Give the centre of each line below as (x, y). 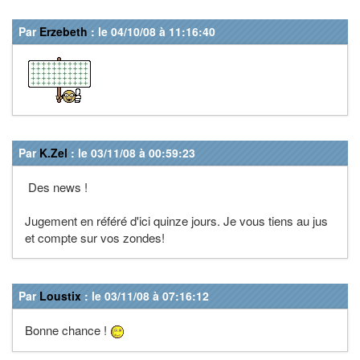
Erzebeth (63, 31)
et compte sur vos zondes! (95, 237)
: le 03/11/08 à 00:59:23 (131, 152)
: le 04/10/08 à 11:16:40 (151, 31)
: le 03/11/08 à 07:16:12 (145, 295)
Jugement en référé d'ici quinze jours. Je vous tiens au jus (176, 220)
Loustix (60, 295)
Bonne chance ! (67, 329)
